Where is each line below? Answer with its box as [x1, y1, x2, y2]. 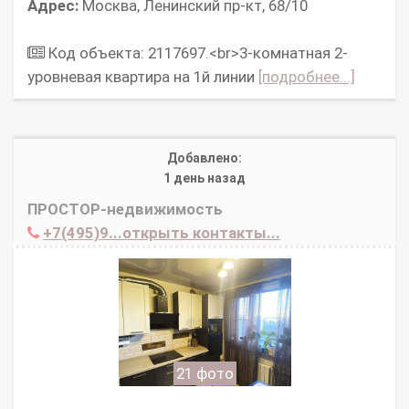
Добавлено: [167, 150, 242, 165]
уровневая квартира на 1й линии [27, 67, 258, 86]
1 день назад [163, 170, 246, 185]
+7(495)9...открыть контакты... [43, 223, 280, 242]
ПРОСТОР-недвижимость [27, 199, 223, 218]
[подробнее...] [258, 67, 355, 86]
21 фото [175, 363, 234, 383]
